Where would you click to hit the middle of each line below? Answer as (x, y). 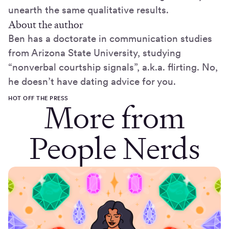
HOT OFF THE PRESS (38, 98)
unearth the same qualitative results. (88, 10)
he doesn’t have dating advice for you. (92, 81)
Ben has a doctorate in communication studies (110, 38)
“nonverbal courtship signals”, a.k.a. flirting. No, (113, 67)
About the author (46, 24)
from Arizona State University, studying (95, 53)
